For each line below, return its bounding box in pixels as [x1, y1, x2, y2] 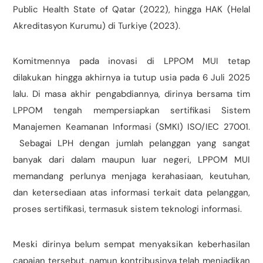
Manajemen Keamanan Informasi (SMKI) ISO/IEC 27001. [13, 121, 250, 133]
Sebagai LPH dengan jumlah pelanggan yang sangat [13, 137, 250, 150]
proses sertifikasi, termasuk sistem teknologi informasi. [13, 203, 242, 215]
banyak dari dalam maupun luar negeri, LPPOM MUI [13, 154, 250, 166]
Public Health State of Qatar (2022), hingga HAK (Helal [13, 4, 250, 16]
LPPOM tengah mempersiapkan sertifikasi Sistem [13, 104, 250, 117]
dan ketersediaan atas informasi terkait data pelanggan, [13, 187, 250, 199]
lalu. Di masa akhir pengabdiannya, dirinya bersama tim [13, 88, 250, 100]
